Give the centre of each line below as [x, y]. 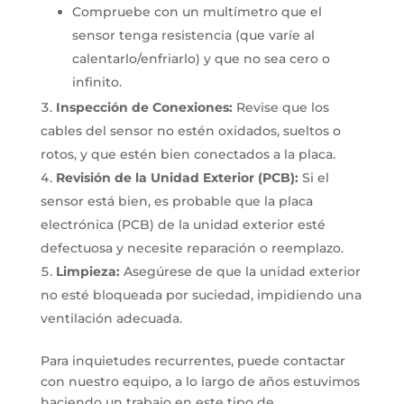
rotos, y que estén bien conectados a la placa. [188, 154]
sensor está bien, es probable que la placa [176, 201]
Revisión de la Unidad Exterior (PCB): [177, 178]
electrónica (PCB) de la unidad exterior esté [183, 225]
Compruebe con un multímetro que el [197, 12]
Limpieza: [87, 271]
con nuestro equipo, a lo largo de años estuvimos [200, 381]
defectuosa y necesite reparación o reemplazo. [192, 248]
